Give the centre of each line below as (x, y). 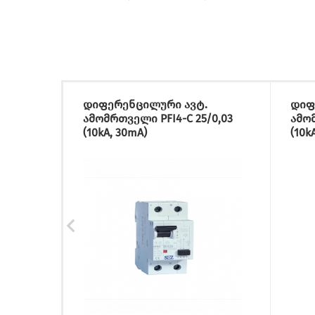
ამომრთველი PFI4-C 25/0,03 (158, 118)
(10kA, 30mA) (115, 133)
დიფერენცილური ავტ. (145, 104)
